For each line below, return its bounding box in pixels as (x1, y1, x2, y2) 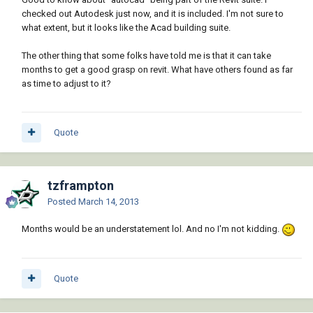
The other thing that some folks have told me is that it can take (22, 50, 271, 61)
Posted (48, 196, 78, 208)
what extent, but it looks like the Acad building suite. (22, 22, 231, 34)
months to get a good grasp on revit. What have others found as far (22, 64, 293, 75)
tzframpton (48, 178, 114, 194)
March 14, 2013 (78, 196, 139, 208)
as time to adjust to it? (22, 78, 111, 89)
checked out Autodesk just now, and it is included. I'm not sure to (22, 8, 284, 20)
